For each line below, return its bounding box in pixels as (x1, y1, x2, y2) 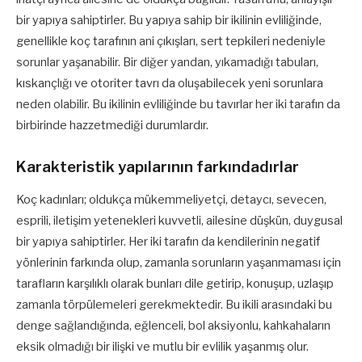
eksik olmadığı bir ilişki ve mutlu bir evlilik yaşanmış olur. (16, 339, 309, 354)
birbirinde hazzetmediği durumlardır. (16, 118, 208, 133)
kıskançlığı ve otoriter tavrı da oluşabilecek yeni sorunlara (16, 76, 323, 91)
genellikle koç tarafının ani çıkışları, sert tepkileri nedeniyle (16, 34, 326, 49)
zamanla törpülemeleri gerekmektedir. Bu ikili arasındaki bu (16, 297, 332, 312)
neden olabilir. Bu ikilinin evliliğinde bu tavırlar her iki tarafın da (16, 97, 340, 112)
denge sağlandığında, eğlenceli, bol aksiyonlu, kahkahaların (16, 318, 330, 333)
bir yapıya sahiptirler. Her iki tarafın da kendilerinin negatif (16, 234, 320, 249)
